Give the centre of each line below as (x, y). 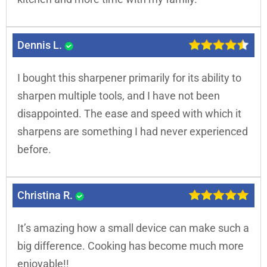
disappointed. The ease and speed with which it (129, 114)
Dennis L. (41, 45)
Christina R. (46, 195)
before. (34, 150)
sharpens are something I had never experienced (133, 132)
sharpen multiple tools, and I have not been (119, 96)
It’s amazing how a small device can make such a (133, 228)
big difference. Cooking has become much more (131, 246)
